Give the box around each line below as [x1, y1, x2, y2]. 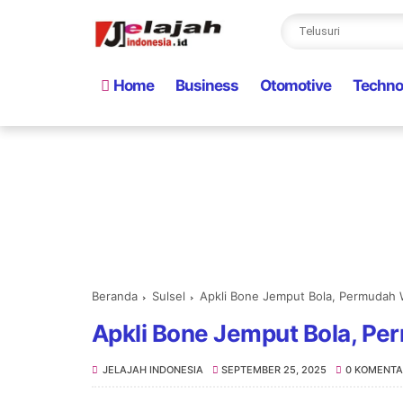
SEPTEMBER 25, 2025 [221, 363, 327, 376]
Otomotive [260, 76, 331, 94]
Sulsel [152, 289, 185, 303]
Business [175, 76, 238, 94]
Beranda [92, 289, 138, 303]
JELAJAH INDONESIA [103, 363, 203, 376]
